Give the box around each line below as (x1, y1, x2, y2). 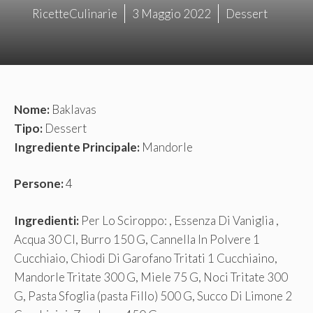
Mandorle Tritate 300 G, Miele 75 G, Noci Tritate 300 (14, 269, 288, 284)
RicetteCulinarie (31, 6, 117, 21)
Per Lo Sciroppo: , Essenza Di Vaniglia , (79, 212, 279, 228)
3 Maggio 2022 (131, 6, 211, 21)
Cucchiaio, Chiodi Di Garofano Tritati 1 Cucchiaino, (14, 250, 277, 265)
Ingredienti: (14, 212, 79, 228)
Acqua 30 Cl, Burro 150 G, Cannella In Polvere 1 (14, 231, 260, 247)
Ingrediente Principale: (14, 139, 140, 154)
